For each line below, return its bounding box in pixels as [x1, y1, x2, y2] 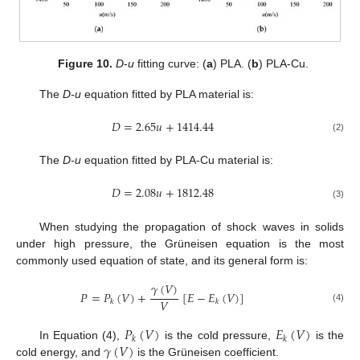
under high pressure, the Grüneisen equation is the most [16, 236, 344, 250]
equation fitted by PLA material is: [80, 88, 254, 101]
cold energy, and [16, 345, 104, 358]
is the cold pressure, [160, 328, 276, 342]
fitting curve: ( [134, 56, 207, 70]
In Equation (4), [39, 328, 125, 342]
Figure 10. [58, 56, 113, 70]
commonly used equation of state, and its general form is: [16, 253, 308, 267]
